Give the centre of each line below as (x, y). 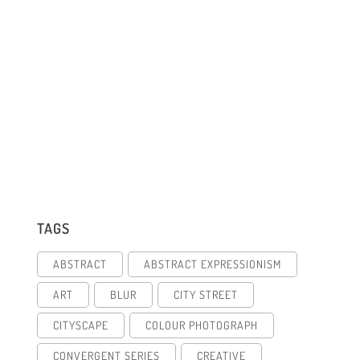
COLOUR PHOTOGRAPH (202, 325)
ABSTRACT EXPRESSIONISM (213, 264)
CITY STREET (206, 294)
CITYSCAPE (81, 325)
